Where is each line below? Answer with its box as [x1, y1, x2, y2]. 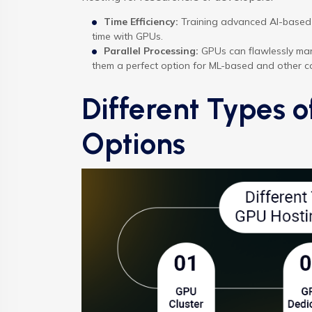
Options [81, 125, 185, 162]
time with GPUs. [92, 29, 163, 42]
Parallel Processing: [104, 44, 198, 57]
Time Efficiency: [104, 15, 178, 28]
